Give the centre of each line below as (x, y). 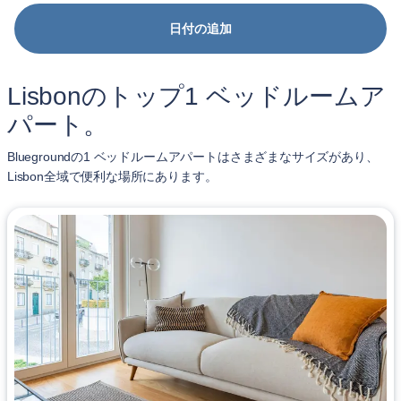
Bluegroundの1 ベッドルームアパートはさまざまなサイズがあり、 (193, 157)
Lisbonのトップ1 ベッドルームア (196, 96)
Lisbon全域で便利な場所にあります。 (112, 176)
